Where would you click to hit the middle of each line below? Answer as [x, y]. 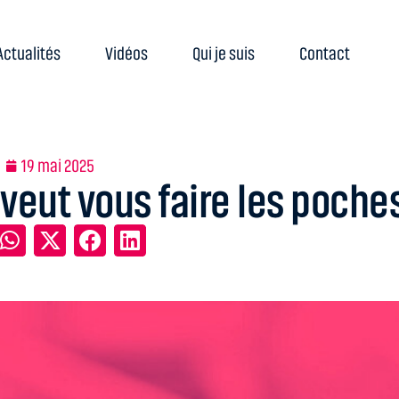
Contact [324, 53]
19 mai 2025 [58, 166]
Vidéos [126, 53]
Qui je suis [223, 53]
